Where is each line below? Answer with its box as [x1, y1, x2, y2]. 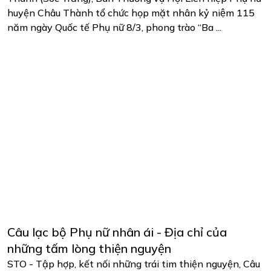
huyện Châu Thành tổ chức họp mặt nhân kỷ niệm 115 [7, 6, 255, 19]
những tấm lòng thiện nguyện [7, 240, 171, 256]
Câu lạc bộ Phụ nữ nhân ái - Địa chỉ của [7, 224, 227, 240]
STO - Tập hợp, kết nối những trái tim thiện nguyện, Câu [7, 257, 260, 270]
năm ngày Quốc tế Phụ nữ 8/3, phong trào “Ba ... [7, 21, 221, 33]
